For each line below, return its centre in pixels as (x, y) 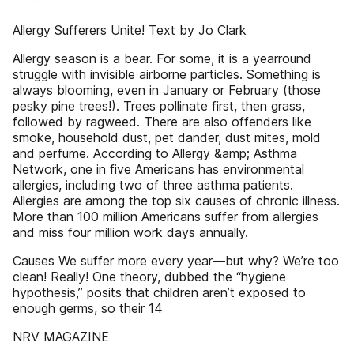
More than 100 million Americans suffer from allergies (166, 217)
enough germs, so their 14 (88, 308)
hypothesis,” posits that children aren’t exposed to (159, 292)
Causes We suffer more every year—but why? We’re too (176, 261)
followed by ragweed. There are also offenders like (162, 122)
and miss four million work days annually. (130, 232)
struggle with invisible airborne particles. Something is (167, 74)
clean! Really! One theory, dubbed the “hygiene (149, 277)
